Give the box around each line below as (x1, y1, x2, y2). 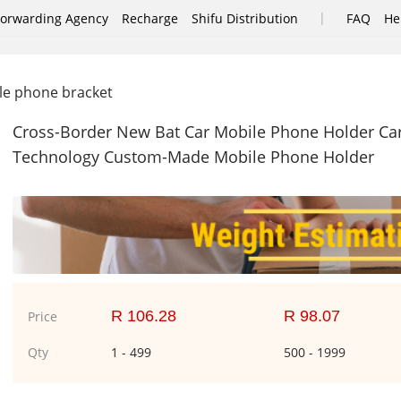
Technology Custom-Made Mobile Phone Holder (13, 146, 374, 167)
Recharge (122, 9, 178, 27)
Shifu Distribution (192, 9, 298, 27)
